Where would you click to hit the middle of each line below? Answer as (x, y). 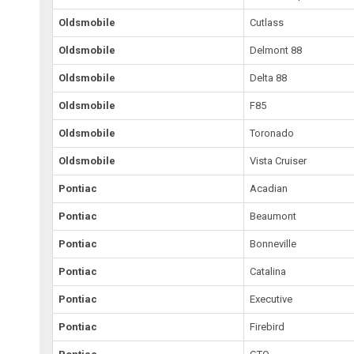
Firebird (267, 327)
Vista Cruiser (279, 161)
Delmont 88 (276, 51)
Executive (271, 299)
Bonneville (273, 244)
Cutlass (267, 23)
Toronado (272, 134)
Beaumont (273, 217)
